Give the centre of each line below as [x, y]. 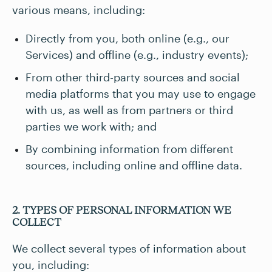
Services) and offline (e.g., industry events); [137, 55]
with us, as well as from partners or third [129, 110]
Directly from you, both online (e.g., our [127, 38]
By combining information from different [129, 149]
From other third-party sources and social [133, 77]
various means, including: [79, 10]
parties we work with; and [91, 126]
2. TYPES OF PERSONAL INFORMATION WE [122, 210]
